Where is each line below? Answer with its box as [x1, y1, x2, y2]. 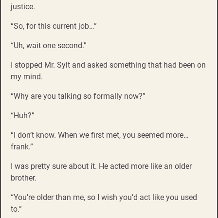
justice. [11, 2, 35, 12]
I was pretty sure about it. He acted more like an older [11, 162, 192, 171]
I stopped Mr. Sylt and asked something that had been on [11, 60, 206, 70]
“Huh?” [11, 111, 35, 121]
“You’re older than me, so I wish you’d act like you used [11, 193, 197, 202]
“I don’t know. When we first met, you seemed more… [11, 130, 189, 140]
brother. [11, 173, 36, 183]
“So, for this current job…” [11, 21, 97, 31]
